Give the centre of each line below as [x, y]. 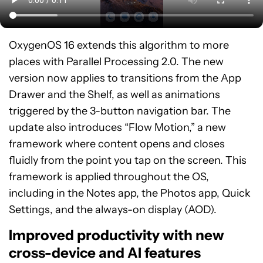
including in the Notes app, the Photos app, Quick [130, 193]
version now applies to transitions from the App [125, 78]
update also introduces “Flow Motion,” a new [117, 128]
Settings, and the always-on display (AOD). [113, 210]
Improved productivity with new [117, 235]
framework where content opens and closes [117, 144]
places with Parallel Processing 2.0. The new [116, 62]
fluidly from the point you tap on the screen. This [128, 161]
